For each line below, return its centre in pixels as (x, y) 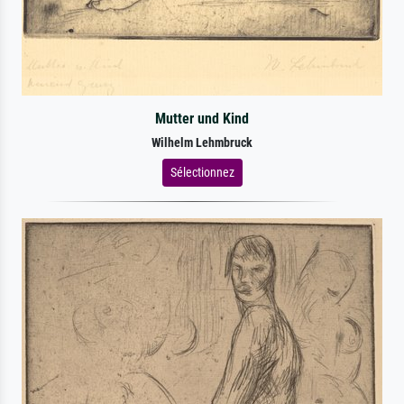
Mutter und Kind (202, 118)
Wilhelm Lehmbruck (202, 142)
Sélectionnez (202, 172)
